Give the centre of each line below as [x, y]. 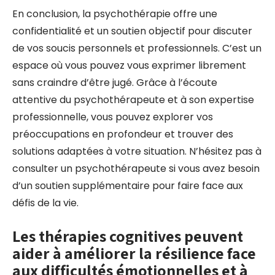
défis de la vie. [45, 203]
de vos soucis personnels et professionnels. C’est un [137, 48]
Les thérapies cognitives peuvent [128, 236]
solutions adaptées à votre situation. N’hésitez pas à [137, 151]
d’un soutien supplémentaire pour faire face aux [128, 186]
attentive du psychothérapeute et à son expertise [133, 100]
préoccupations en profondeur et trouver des [123, 134]
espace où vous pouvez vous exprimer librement [129, 65]
